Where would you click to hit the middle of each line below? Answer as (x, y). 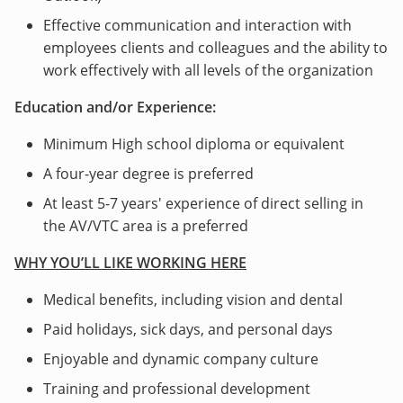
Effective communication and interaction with (197, 25)
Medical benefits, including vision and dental (193, 300)
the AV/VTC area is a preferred (146, 226)
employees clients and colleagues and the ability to (215, 48)
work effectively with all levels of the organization (208, 70)
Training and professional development (177, 389)
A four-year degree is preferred (148, 174)
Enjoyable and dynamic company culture (181, 359)
